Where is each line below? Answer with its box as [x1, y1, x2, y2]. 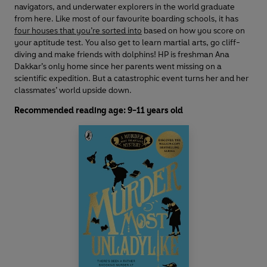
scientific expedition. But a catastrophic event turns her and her [14, 73, 249, 83]
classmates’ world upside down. [14, 85, 132, 95]
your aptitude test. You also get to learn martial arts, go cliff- [14, 37, 240, 48]
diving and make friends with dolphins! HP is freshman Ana [14, 49, 229, 60]
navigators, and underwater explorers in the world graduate [14, 1, 235, 12]
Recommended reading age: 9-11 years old [14, 105, 183, 116]
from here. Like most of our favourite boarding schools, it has [14, 13, 238, 24]
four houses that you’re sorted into [14, 25, 142, 36]
